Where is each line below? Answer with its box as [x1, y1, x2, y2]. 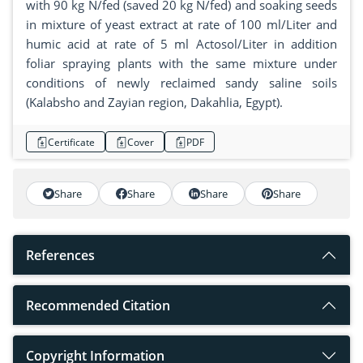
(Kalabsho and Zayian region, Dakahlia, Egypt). [26, 94, 283, 111]
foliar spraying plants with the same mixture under [26, 55, 337, 72]
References [26, 246, 95, 265]
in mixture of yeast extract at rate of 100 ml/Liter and [26, 16, 337, 33]
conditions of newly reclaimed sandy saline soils [26, 75, 337, 92]
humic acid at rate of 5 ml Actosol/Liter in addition [26, 36, 337, 53]
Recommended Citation [26, 297, 170, 315]
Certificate [48, 135, 95, 149]
